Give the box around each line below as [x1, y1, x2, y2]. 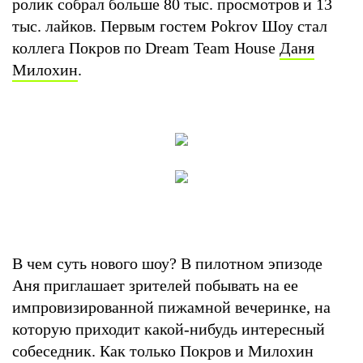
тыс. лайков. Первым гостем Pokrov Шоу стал [12, 16, 327, 35]
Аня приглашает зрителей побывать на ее [12, 275, 298, 294]
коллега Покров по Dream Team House [12, 38, 280, 57]
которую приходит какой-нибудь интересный [12, 319, 325, 338]
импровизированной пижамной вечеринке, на [12, 297, 331, 316]
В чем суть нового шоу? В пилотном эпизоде [12, 254, 322, 272]
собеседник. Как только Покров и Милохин [12, 341, 314, 360]
